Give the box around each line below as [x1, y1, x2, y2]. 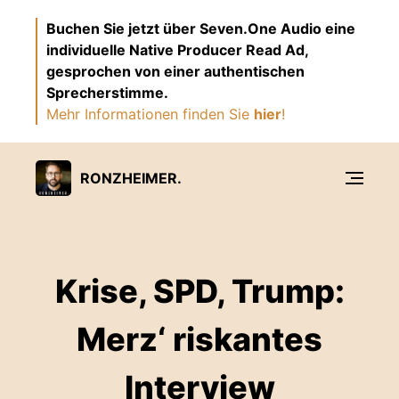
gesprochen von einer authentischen [46, 62, 305, 80]
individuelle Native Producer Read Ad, [46, 41, 308, 59]
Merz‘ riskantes [77, 320, 322, 359]
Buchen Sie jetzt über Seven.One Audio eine [46, 20, 355, 37]
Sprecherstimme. [46, 84, 168, 102]
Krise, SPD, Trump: [54, 272, 345, 311]
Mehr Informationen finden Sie [46, 105, 254, 123]
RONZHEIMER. [80, 168, 182, 187]
